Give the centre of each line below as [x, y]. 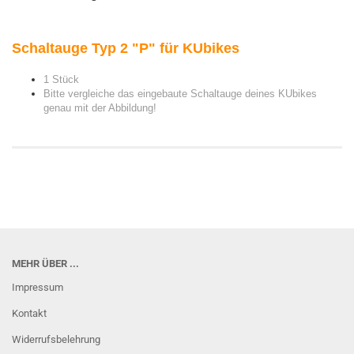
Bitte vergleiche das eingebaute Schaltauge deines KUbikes [180, 94]
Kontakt [29, 313]
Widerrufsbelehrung [56, 339]
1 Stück [61, 79]
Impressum [38, 287]
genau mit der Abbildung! [100, 108]
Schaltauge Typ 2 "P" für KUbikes [126, 48]
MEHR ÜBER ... [45, 264]
